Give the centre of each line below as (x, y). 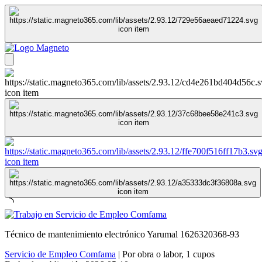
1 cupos (200, 254)
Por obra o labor (152, 254)
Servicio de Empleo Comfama (60, 254)
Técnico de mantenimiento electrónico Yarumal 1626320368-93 (122, 234)
